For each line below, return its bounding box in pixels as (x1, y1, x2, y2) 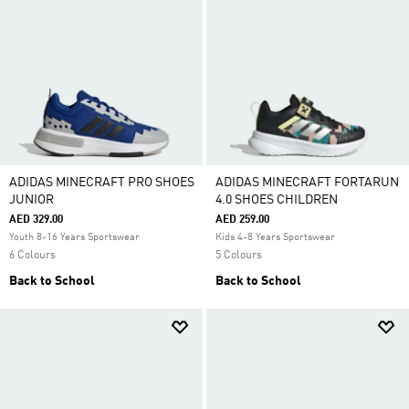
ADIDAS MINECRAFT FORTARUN (215, 176, 399, 189)
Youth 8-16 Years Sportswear (9, 233, 140, 243)
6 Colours (9, 250, 56, 261)
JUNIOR (9, 194, 54, 206)
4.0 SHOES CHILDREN (215, 194, 338, 206)
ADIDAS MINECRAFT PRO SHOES (9, 176, 194, 189)
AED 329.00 (9, 215, 63, 225)
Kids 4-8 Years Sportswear (215, 233, 335, 243)
